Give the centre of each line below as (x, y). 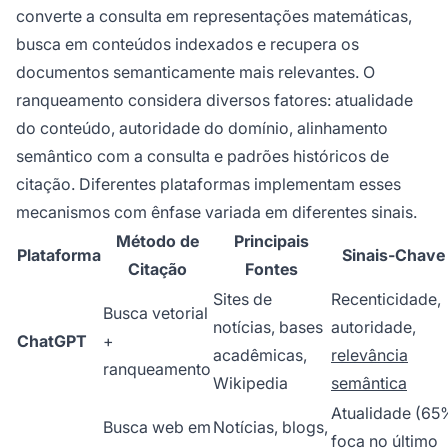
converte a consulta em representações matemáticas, (214, 16)
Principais (271, 241)
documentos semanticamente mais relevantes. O (195, 72)
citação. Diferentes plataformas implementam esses (208, 184)
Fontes (271, 269)
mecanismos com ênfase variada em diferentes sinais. (216, 212)
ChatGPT (52, 341)
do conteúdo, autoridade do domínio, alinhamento (202, 128)
